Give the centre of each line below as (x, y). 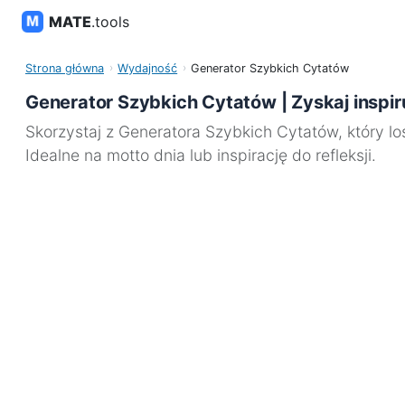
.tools (110, 22)
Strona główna (65, 68)
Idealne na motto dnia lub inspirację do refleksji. (201, 155)
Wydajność (148, 68)
